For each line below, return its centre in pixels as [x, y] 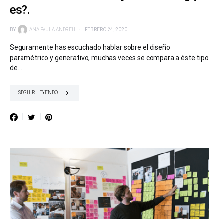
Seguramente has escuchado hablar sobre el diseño [90, 47]
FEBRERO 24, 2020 [106, 30]
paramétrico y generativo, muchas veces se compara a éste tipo [109, 57]
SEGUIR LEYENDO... [39, 93]
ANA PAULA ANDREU [52, 30]
